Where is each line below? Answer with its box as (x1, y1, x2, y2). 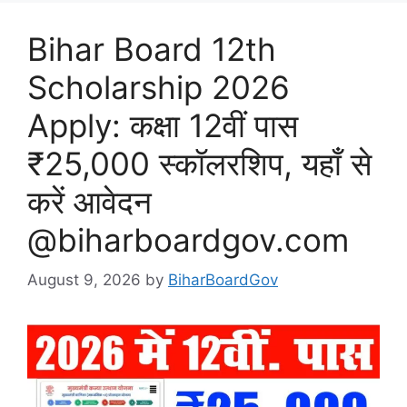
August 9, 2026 (27, 271, 141, 290)
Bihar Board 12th (27, 29, 276, 68)
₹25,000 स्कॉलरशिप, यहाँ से (27, 144, 372, 183)
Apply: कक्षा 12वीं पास (27, 105, 298, 144)
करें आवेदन (27, 182, 152, 221)
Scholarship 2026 (27, 67, 290, 106)
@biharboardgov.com (27, 220, 349, 259)
